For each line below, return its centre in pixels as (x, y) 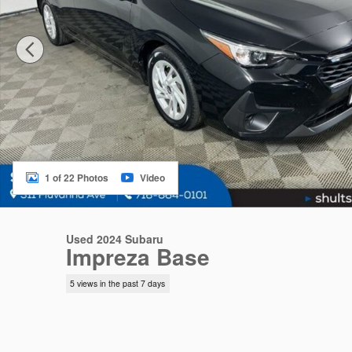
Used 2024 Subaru (115, 239)
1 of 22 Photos (77, 178)
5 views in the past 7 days (118, 284)
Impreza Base (138, 257)
